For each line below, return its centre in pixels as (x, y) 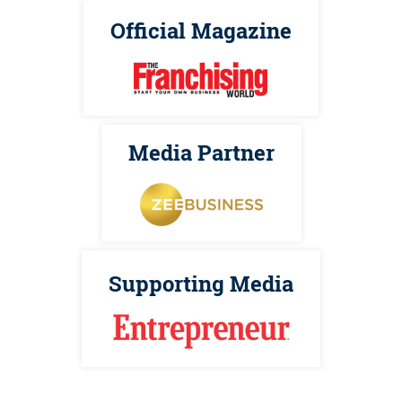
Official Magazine (201, 31)
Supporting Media (201, 284)
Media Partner (201, 153)
